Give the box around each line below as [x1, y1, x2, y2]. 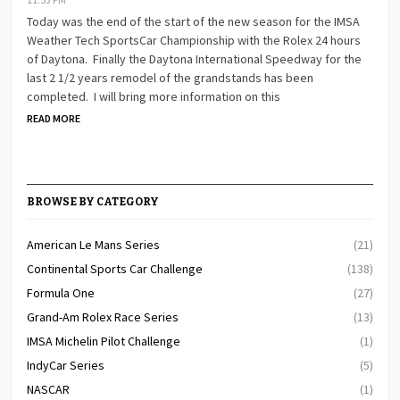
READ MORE [27, 111, 81, 125]
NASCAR [27, 380, 71, 397]
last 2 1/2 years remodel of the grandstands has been [27, 69, 314, 86]
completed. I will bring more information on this [27, 87, 281, 104]
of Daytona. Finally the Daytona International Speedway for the [27, 50, 362, 67]
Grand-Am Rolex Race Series [27, 308, 179, 325]
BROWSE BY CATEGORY [27, 195, 160, 208]
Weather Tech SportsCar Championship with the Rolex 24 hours [27, 31, 362, 48]
